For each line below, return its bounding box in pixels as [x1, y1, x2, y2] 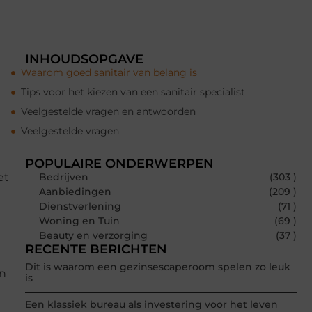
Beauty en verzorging [39, 229, 148, 242]
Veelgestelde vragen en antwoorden [21, 105, 196, 118]
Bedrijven [39, 171, 88, 184]
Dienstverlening [39, 200, 121, 213]
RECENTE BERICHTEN [25, 242, 167, 258]
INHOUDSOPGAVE [25, 52, 143, 68]
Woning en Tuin [39, 214, 120, 228]
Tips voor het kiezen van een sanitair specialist [21, 86, 245, 99]
